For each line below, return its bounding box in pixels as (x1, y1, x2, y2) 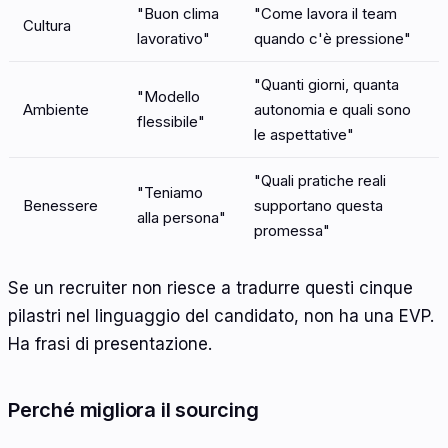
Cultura (23, 16, 71, 36)
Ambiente (23, 100, 89, 120)
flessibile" (137, 112, 205, 132)
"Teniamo (137, 183, 203, 203)
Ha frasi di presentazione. (8, 333, 212, 354)
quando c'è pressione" (254, 29, 411, 49)
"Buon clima (137, 4, 219, 24)
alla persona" (137, 208, 226, 228)
